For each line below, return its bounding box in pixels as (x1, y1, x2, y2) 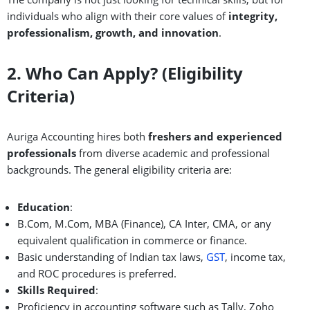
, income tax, (225, 249, 286, 264)
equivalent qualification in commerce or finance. (17, 232, 247, 247)
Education (17, 199, 70, 214)
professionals (7, 145, 76, 160)
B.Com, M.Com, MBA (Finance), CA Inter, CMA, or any (17, 216, 271, 230)
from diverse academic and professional (76, 145, 270, 160)
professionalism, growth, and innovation (7, 25, 219, 39)
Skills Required (17, 282, 95, 297)
